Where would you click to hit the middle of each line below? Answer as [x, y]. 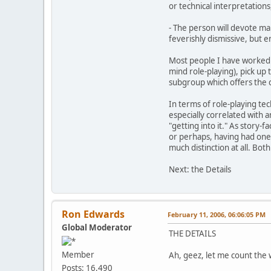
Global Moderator [97, 228]
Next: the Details [200, 170]
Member [78, 255]
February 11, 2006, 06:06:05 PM [217, 215]
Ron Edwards [93, 214]
